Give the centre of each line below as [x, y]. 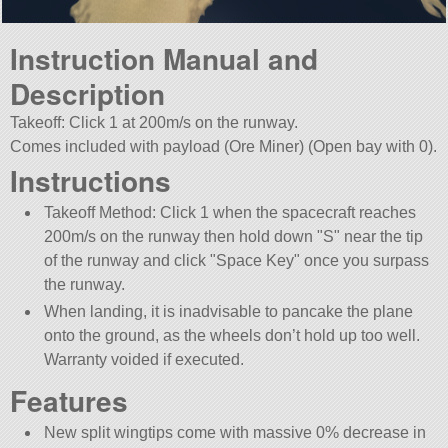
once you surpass [364, 260]
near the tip [381, 236]
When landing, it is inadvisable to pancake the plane [228, 311]
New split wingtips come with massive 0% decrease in [234, 433]
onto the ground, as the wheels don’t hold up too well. [231, 335]
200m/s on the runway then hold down [180, 236]
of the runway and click [126, 260]
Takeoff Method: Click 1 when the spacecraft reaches [229, 212]
